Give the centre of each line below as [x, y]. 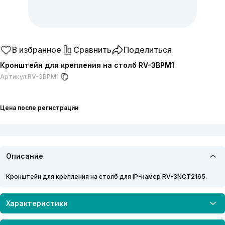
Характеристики [37, 203]
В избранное [37, 49]
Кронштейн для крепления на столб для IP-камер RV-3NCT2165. [106, 176]
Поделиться [148, 49]
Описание [25, 156]
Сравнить [92, 49]
